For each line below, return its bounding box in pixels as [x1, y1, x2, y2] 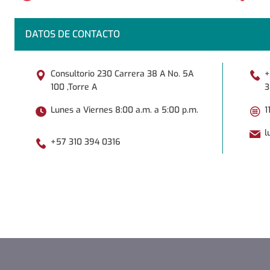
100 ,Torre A [51, 81, 97, 93]
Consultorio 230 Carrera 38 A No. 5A [51, 67, 193, 80]
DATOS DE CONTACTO [25, 28, 120, 41]
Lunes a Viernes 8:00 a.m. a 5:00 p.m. [51, 104, 198, 116]
